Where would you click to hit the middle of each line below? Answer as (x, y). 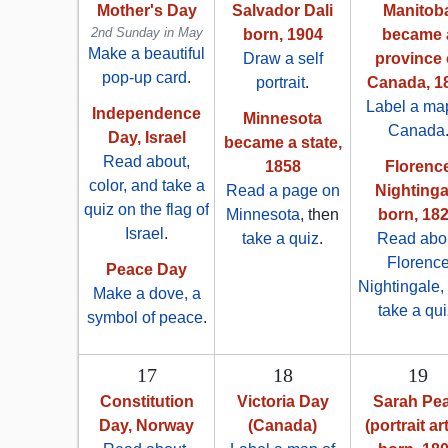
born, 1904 (282, 35)
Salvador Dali (282, 11)
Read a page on (282, 191)
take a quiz (280, 239)
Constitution (146, 402)
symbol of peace (144, 318)
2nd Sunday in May (146, 33)
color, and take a (146, 186)
